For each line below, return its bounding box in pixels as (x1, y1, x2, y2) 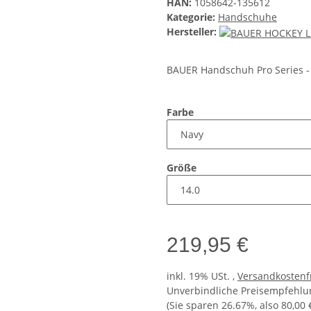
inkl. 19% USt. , (167, 269, 237, 283)
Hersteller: (167, 25, 217, 39)
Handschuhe (218, 10, 277, 24)
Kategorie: (167, 10, 218, 24)
